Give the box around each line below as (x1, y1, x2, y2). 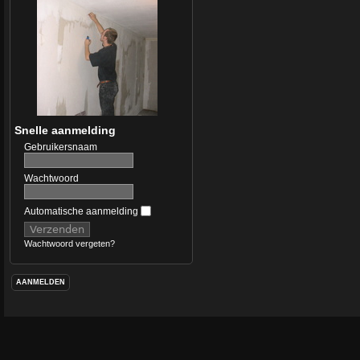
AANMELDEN (15, 278, 65, 287)
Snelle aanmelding (14, 124, 116, 137)
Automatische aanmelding (23, 206, 141, 217)
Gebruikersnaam (23, 141, 97, 153)
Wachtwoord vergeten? (23, 239, 115, 249)
